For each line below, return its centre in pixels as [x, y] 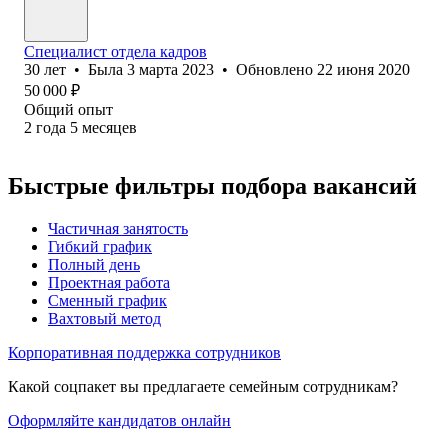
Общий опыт [68, 109]
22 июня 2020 [363, 69]
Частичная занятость [118, 228]
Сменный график [107, 300]
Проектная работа [109, 282]
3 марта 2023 [170, 69]
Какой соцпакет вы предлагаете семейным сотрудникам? [203, 386]
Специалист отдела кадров [115, 51]
